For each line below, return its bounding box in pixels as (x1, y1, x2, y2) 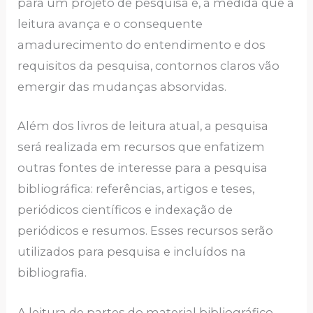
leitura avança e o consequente (17, 17, 203, 31)
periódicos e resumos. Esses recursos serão (17, 224, 274, 238)
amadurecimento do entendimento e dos (17, 38, 266, 52)
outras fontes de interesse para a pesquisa (17, 161, 268, 175)
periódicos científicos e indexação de (17, 203, 233, 217)
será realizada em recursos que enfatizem (17, 140, 265, 154)
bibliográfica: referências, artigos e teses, (17, 182, 255, 196)
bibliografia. (17, 265, 87, 280)
